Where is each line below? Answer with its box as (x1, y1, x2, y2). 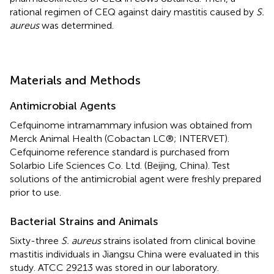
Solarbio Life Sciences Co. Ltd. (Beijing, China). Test (10, 160, 230, 171)
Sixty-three (10, 235, 61, 246)
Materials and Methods (10, 73, 141, 87)
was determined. (39, 20, 114, 31)
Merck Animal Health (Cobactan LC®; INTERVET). (10, 133, 229, 144)
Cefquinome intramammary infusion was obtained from (10, 119, 252, 131)
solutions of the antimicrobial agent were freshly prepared (10, 173, 261, 185)
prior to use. (10, 187, 61, 198)
